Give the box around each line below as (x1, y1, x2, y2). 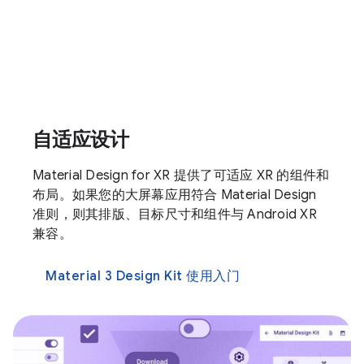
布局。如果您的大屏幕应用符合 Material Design (32, 186, 317, 203)
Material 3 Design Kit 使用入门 (45, 267, 240, 284)
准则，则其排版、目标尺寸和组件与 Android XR (32, 206, 317, 223)
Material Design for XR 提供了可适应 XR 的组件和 (32, 167, 330, 184)
